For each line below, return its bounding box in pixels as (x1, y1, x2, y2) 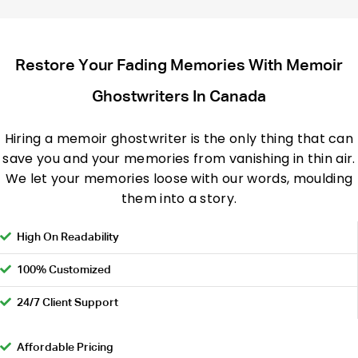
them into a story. (121, 189, 237, 209)
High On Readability (17, 232, 119, 244)
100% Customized (17, 265, 111, 276)
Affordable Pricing (17, 342, 113, 354)
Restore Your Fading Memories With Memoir (15, 58, 343, 74)
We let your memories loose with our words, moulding (5, 169, 353, 189)
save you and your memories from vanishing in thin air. (2, 149, 356, 169)
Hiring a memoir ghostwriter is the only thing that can (4, 129, 354, 149)
